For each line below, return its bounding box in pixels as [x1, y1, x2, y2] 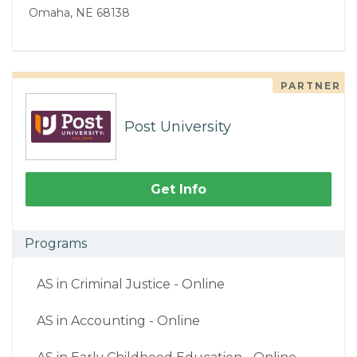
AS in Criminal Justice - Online [37, 277, 225, 292]
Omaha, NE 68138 [29, 6, 130, 21]
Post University [124, 118, 231, 136]
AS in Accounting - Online [37, 313, 200, 329]
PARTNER [280, 80, 341, 92]
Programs [25, 236, 87, 252]
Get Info [151, 182, 206, 198]
